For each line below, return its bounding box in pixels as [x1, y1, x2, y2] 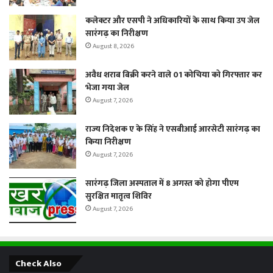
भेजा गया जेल [85, 80, 129, 94]
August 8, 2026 [93, 40, 134, 52]
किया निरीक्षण [85, 134, 131, 149]
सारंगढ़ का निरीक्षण [85, 26, 148, 40]
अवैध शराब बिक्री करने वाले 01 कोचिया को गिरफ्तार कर [85, 67, 262, 82]
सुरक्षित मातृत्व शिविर [85, 188, 152, 203]
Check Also [15, 255, 62, 271]
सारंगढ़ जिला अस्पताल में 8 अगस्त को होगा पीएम [85, 175, 239, 190]
